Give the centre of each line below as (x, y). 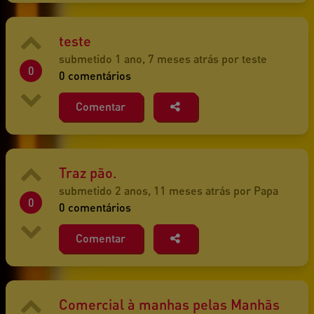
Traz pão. (88, 173)
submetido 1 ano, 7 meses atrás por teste (163, 59)
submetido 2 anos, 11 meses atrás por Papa (169, 191)
